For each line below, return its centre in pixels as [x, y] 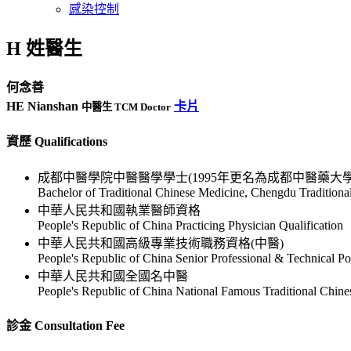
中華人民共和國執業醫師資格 [119, 210]
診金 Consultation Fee [65, 325]
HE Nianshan [44, 107]
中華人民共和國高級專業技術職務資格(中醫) [161, 243]
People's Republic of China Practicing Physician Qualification [190, 225]
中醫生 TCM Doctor [126, 107]
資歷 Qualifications [57, 142]
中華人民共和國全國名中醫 [113, 276]
